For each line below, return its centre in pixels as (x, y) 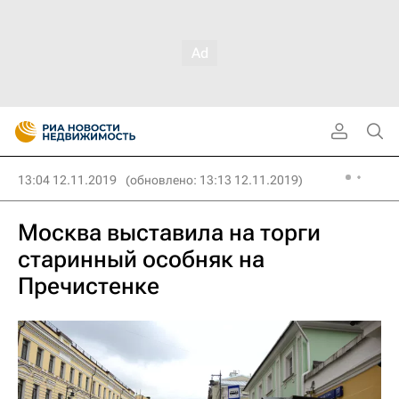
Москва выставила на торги (169, 232)
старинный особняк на (141, 259)
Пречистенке (89, 286)
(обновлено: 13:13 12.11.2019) (214, 180)
